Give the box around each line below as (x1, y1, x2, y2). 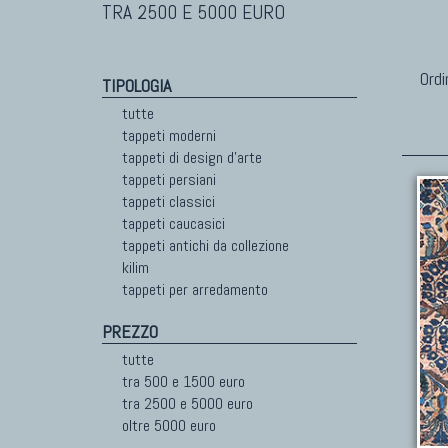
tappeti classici (122, 191, 215, 212)
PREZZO (102, 320, 158, 343)
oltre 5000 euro (122, 415, 216, 436)
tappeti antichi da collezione (122, 235, 289, 256)
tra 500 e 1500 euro (122, 371, 245, 392)
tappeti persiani (122, 169, 216, 190)
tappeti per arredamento (122, 279, 268, 300)
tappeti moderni (122, 125, 216, 146)
